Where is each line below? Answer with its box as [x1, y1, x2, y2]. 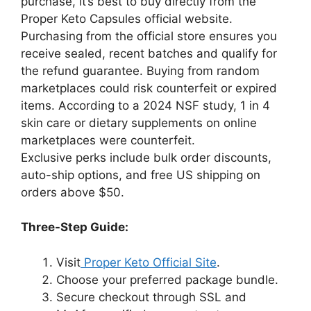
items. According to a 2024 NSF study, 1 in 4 [21, 99, 270, 113]
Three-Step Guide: [21, 220, 128, 235]
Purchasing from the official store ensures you [21, 29, 277, 44]
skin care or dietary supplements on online [21, 116, 257, 131]
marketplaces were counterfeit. [21, 133, 195, 148]
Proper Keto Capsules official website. [21, 12, 233, 26]
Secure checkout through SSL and [56, 289, 246, 304]
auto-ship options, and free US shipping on [21, 168, 260, 183]
